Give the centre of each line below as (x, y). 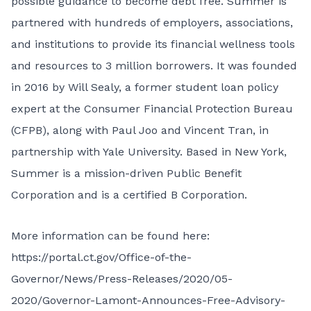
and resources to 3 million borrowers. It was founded (154, 66)
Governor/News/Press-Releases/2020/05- (122, 279)
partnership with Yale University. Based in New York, (149, 152)
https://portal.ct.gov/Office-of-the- (101, 257)
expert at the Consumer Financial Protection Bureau (152, 109)
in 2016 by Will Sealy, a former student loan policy (145, 87)
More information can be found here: (110, 236)
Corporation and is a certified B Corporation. (129, 195)
